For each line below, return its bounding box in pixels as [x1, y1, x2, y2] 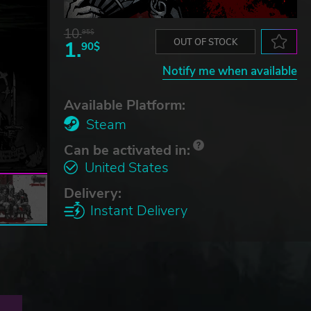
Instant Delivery [90, 201, 187, 220]
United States [84, 158, 169, 177]
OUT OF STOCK [174, 35, 237, 49]
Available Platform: [63, 95, 185, 115]
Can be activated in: [63, 140, 190, 160]
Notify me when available [162, 62, 297, 79]
